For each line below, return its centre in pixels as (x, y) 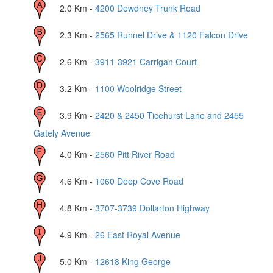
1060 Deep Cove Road (139, 181)
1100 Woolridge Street (138, 88)
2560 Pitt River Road (135, 154)
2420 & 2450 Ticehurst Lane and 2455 (169, 115)
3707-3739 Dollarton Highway (152, 207)
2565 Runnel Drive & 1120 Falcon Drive (172, 34)
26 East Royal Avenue (138, 234)
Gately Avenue (62, 133)
